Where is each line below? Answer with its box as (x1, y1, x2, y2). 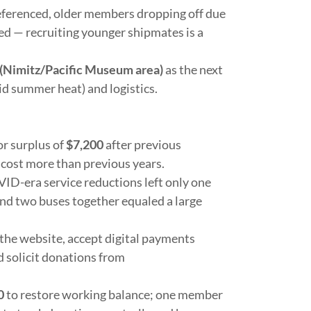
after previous (103, 137, 181, 152)
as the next (162, 62, 223, 77)
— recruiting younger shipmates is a (12, 24, 203, 40)
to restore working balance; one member (3, 287, 223, 302)
